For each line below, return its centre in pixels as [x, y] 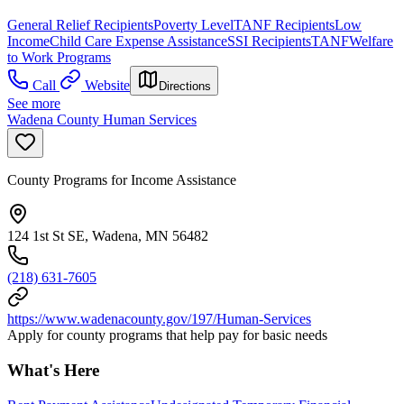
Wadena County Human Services [102, 120]
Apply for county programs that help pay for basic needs [167, 335]
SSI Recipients [269, 41]
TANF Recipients [284, 25]
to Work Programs [59, 58]
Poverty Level [193, 25]
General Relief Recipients [80, 25]
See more [34, 104]
